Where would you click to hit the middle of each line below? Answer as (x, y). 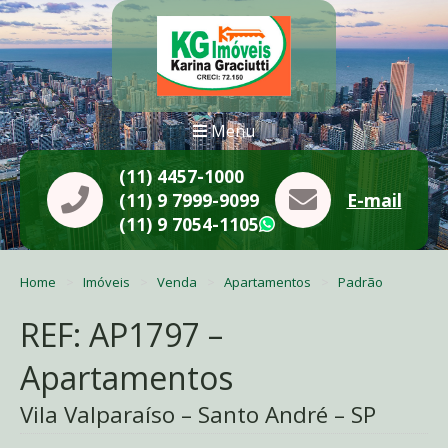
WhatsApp (335, 228)
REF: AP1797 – (121, 335)
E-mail (374, 200)
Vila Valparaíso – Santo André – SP (198, 415)
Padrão (361, 281)
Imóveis (108, 281)
